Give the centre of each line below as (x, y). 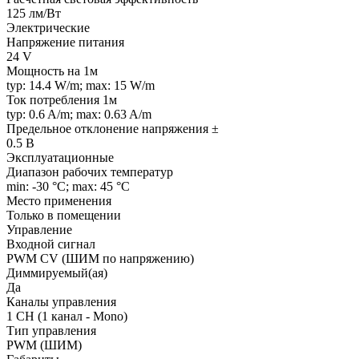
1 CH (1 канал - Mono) (67, 316)
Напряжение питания (65, 42)
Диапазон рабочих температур (90, 171)
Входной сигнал (51, 244)
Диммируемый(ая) (57, 272)
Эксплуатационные (60, 157)
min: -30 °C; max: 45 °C (68, 186)
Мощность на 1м (52, 71)
